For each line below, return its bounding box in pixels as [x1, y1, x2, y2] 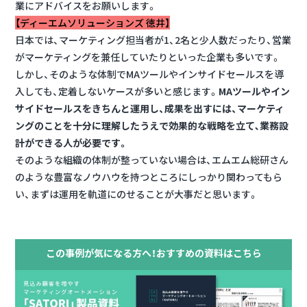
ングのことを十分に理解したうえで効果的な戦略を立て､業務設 [15, 119, 288, 133]
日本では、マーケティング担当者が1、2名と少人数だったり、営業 [15, 33, 291, 47]
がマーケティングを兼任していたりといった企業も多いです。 [15, 50, 281, 64]
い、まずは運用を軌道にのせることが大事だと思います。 [15, 187, 258, 201]
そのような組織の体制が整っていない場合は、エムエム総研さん [15, 153, 288, 167]
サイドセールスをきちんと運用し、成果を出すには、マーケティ [15, 101, 284, 116]
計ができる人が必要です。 [15, 136, 128, 150]
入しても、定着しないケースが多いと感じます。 [15, 84, 219, 99]
